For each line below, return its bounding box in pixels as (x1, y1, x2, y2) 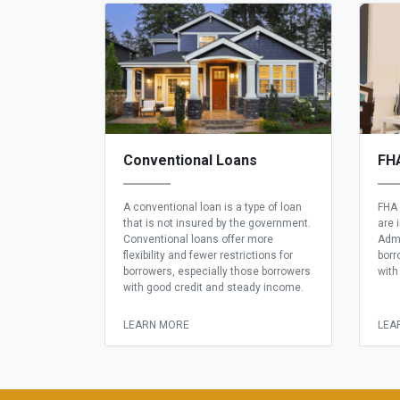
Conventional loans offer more (123, 233, 273, 246)
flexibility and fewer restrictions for (123, 249, 293, 262)
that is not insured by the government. (123, 217, 311, 230)
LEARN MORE (123, 319, 189, 332)
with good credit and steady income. (123, 281, 304, 295)
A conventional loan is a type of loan (123, 201, 302, 214)
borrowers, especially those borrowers (123, 265, 311, 279)
